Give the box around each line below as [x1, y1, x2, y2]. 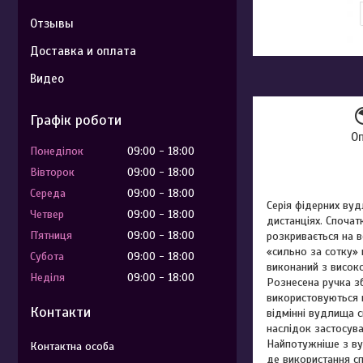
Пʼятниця [30, 228, 72, 242]
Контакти [30, 303, 91, 321]
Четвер [30, 207, 64, 221]
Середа [30, 186, 66, 200]
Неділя [30, 271, 65, 284]
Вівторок [30, 165, 75, 179]
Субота [30, 250, 64, 263]
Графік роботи [30, 111, 122, 129]
